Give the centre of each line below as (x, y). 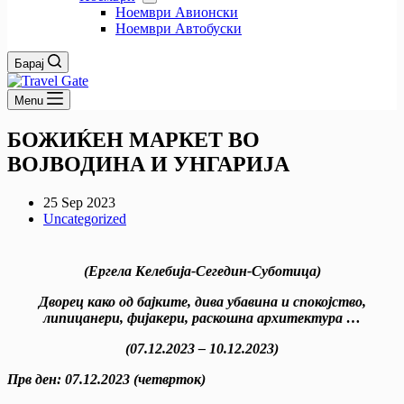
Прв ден (32, 379)
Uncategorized (85, 218)
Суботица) (286, 271)
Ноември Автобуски (179, 28)
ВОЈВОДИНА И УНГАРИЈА (148, 164)
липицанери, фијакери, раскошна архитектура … (202, 317)
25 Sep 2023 (79, 202)
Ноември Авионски (177, 12)
